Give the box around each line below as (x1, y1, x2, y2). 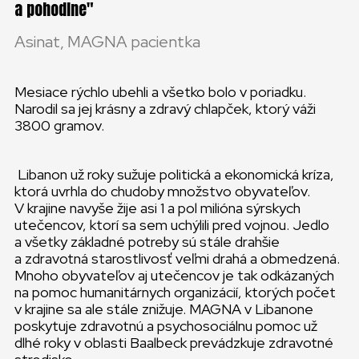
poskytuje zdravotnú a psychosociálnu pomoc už (14, 317, 317, 335)
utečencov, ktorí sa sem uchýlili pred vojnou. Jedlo (14, 216, 329, 234)
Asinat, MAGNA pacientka (14, 31, 200, 52)
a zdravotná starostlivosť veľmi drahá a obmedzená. (14, 249, 340, 268)
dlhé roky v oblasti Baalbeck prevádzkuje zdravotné (14, 333, 333, 352)
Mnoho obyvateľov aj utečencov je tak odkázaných (14, 266, 334, 284)
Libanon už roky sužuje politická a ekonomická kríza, (14, 165, 334, 184)
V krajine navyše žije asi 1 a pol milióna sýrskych (14, 199, 301, 217)
